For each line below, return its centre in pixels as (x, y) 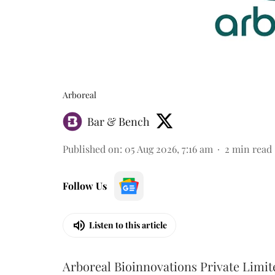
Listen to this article (128, 225)
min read (252, 149)
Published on (91, 149)
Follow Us (85, 185)
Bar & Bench (118, 121)
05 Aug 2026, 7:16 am (169, 149)
